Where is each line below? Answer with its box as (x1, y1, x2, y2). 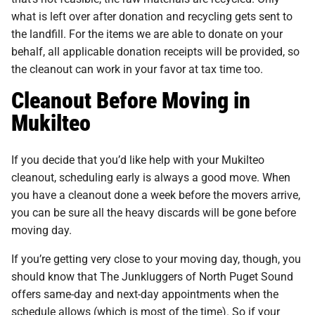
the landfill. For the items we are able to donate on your (11, 25, 283, 41)
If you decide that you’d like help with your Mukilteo (11, 151, 264, 167)
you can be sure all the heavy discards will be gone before (11, 204, 296, 219)
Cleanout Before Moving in (11, 84, 250, 115)
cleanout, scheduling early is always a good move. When (11, 169, 290, 184)
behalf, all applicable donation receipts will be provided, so (11, 43, 300, 58)
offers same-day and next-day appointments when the (11, 285, 278, 301)
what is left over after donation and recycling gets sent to (11, 8, 292, 23)
